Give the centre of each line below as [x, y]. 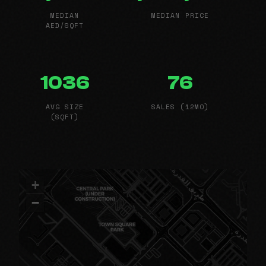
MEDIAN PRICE [180, 15]
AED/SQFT [65, 25]
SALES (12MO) [180, 106]
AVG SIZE [65, 106]
